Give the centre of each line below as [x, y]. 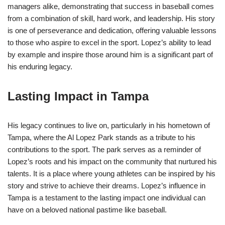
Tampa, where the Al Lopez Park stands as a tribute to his [101, 138]
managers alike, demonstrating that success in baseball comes [111, 7]
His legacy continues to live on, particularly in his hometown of [109, 126]
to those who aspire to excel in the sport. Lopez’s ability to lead [109, 43]
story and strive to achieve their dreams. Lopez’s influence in [106, 186]
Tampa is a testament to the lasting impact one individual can [106, 198]
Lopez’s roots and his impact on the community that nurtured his [112, 162]
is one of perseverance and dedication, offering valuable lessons [112, 31]
